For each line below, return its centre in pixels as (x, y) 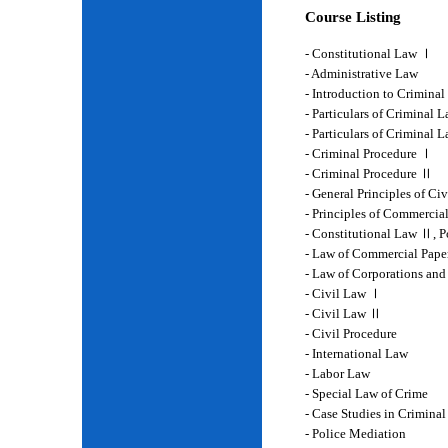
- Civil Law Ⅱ (343, 313)
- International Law (356, 353)
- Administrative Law (361, 73)
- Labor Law (337, 373)
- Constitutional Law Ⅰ (369, 53)
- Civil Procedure (351, 333)
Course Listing (353, 17)
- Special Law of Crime (366, 393)
